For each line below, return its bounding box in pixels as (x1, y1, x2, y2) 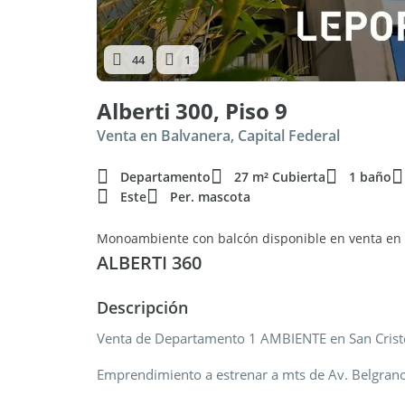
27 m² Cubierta (234, 168, 325, 185)
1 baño (349, 168, 391, 185)
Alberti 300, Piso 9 (97, 96, 287, 126)
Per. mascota (170, 188, 250, 205)
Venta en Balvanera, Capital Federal (97, 126, 340, 146)
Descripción (97, 297, 188, 318)
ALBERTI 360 (97, 250, 202, 275)
